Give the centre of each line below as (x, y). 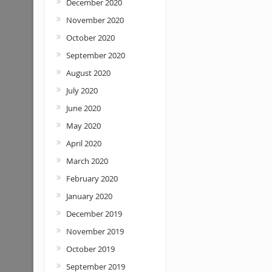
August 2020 (88, 73)
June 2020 (83, 108)
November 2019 (95, 231)
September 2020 (95, 55)
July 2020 (82, 90)
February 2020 (92, 178)
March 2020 (87, 161)
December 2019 (94, 214)
